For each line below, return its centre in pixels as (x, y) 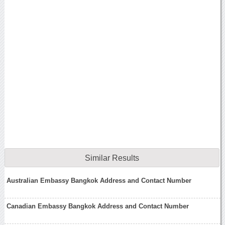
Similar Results (112, 158)
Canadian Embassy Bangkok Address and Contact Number (98, 206)
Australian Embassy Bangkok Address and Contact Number (99, 180)
